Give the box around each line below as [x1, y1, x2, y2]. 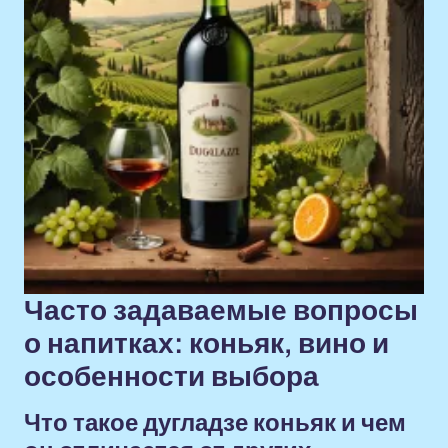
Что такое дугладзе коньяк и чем [24, 410, 406, 436]
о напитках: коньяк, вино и [24, 328, 389, 359]
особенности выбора [24, 361, 319, 392]
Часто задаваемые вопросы [24, 295, 418, 326]
